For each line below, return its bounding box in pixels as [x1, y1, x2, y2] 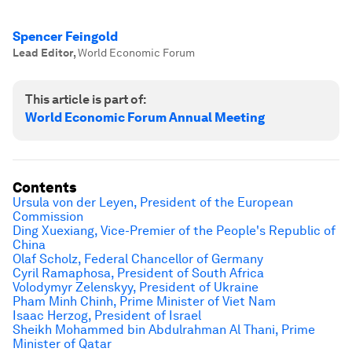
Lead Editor [13, 46, 73, 59]
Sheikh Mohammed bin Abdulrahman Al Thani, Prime [13, 322, 315, 337]
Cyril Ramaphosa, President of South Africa [13, 266, 264, 280]
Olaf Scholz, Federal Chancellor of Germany [13, 251, 263, 266]
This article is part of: [25, 92, 146, 107]
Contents [13, 179, 76, 196]
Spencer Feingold [13, 29, 118, 44]
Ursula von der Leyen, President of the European [13, 195, 293, 210]
